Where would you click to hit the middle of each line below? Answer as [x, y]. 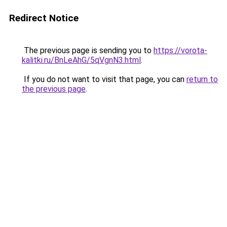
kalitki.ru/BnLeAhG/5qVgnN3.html [81, 60]
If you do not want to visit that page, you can [104, 79]
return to [202, 79]
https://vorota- [180, 50]
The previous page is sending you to [88, 50]
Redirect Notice [44, 18]
